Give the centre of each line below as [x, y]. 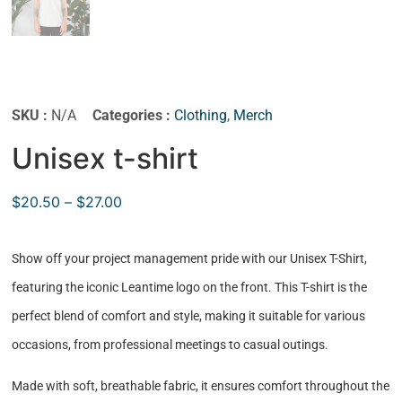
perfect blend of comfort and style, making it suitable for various [189, 315]
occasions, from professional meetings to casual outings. [170, 344]
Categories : [134, 116]
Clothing [201, 116]
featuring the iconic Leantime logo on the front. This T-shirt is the [190, 287]
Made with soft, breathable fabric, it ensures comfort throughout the [201, 386]
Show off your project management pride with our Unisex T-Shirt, [190, 258]
